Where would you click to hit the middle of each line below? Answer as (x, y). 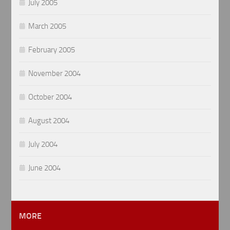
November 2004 (55, 74)
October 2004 (50, 97)
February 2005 (52, 50)
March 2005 (47, 26)
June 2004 (45, 168)
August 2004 (49, 121)
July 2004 (43, 145)
